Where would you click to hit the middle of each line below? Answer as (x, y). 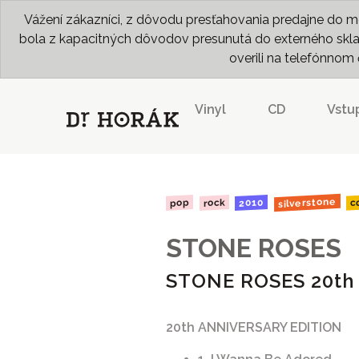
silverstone (307, 203)
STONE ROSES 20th (260, 280)
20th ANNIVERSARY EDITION (254, 327)
